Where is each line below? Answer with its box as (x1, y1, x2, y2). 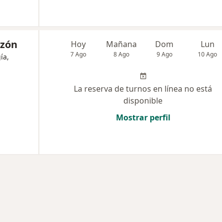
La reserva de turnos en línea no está (74, 83, 212, 95)
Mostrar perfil (115, 112, 170, 123)
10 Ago (198, 50, 218, 59)
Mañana (106, 39, 137, 50)
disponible (123, 95, 163, 107)
